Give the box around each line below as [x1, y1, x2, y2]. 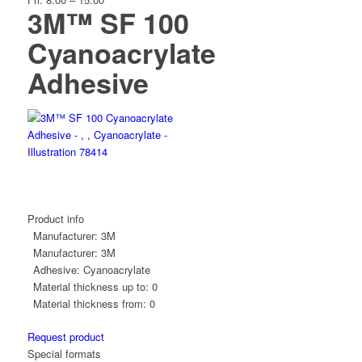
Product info [27, 211, 84, 226]
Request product [27, 329, 104, 344]
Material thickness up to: [32, 279, 149, 294]
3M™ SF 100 [27, 3, 189, 42]
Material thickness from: [32, 296, 146, 311]
